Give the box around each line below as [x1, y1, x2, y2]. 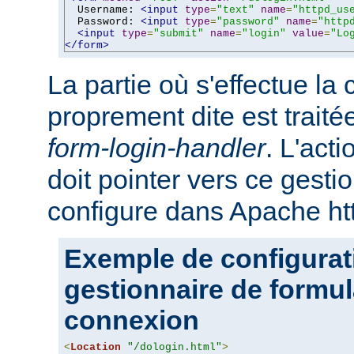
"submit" [153, 27, 204, 40]
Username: [65, 3, 141, 16]
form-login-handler [47, 132, 265, 163]
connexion [64, 304, 199, 335]
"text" [217, 3, 254, 16]
